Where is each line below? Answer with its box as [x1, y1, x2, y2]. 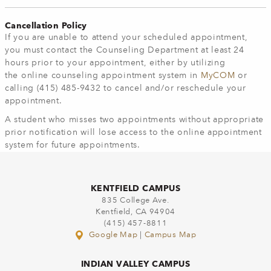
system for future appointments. [5, 141, 140, 150]
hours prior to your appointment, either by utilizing [5, 59, 226, 68]
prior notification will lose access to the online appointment [5, 128, 262, 137]
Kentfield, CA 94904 [95, 208, 176, 217]
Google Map [86, 231, 140, 240]
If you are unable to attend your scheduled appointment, [5, 33, 248, 42]
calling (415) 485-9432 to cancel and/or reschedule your [5, 84, 246, 93]
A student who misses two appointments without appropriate [5, 116, 264, 125]
